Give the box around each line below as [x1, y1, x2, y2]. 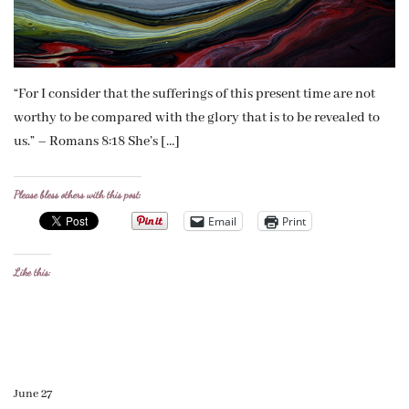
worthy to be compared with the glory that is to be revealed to [14, 110, 380, 127]
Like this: [14, 266, 51, 279]
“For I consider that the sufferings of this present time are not [14, 86, 375, 103]
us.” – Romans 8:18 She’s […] [14, 133, 180, 151]
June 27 [14, 386, 52, 403]
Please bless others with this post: [14, 188, 142, 202]
